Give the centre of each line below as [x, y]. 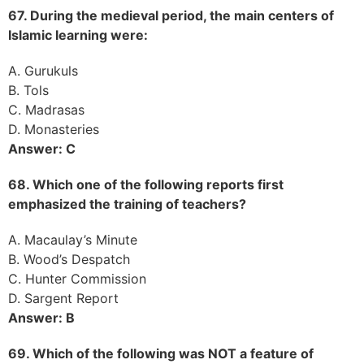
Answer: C [42, 148]
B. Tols [28, 90]
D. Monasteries [54, 129]
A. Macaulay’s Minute [73, 239]
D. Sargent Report [63, 298]
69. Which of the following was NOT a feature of [161, 353]
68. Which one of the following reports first [146, 184]
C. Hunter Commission [77, 278]
